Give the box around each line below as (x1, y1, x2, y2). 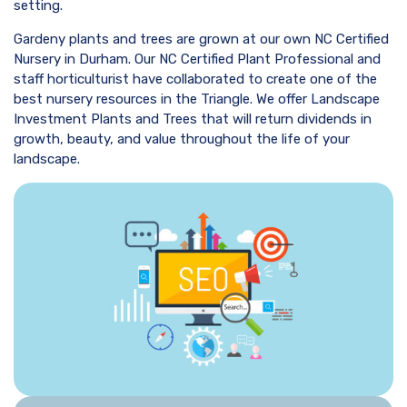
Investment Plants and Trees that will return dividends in (14, 111, 372, 127)
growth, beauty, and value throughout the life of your (14, 131, 350, 147)
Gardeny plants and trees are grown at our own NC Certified (14, 31, 389, 47)
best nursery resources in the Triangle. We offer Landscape (14, 91, 380, 107)
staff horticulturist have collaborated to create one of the (14, 71, 377, 87)
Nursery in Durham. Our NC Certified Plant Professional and (14, 51, 381, 67)
